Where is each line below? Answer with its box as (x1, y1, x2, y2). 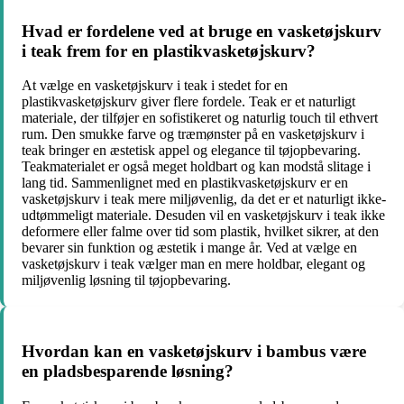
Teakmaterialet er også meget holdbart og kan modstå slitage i (22, 159, 371, 175)
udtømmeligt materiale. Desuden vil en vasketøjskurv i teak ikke (22, 207, 385, 224)
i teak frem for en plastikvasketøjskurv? (22, 41, 316, 60)
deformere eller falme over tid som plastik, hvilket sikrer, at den (22, 224, 379, 240)
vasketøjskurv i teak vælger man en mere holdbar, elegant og (22, 256, 365, 272)
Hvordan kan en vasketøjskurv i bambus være (22, 342, 366, 361)
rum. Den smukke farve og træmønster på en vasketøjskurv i (22, 126, 364, 142)
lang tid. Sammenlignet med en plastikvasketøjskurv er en (22, 175, 348, 191)
